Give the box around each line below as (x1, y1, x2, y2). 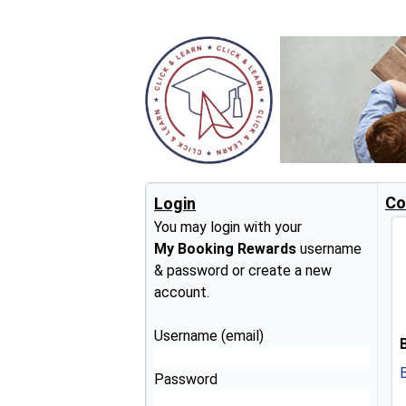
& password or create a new (154, 262, 332, 280)
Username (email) (154, 327, 264, 345)
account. (154, 284, 209, 302)
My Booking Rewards (154, 240, 296, 258)
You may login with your (154, 218, 302, 237)
